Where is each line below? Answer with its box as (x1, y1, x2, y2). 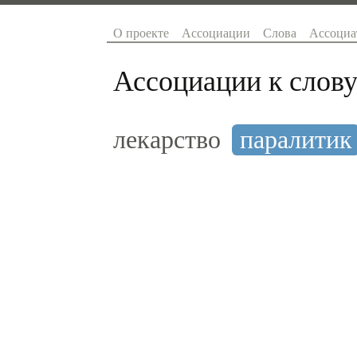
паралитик (239, 121, 352, 156)
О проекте (113, 24, 170, 41)
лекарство (113, 121, 222, 156)
